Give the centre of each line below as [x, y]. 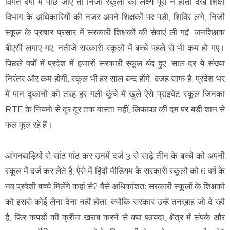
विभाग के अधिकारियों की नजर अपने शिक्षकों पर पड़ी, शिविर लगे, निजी [115, 17]
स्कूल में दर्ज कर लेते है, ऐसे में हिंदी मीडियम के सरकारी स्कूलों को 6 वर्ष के [115, 171]
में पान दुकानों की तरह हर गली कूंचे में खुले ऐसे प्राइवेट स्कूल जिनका [115, 94]
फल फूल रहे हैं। [30, 125]
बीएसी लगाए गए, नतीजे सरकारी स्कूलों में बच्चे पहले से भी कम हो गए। [115, 48]
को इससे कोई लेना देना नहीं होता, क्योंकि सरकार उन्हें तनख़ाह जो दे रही [115, 202]
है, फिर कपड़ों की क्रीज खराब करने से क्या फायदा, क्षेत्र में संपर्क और [115, 217]
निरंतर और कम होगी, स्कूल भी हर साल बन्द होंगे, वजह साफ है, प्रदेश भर [115, 79]
